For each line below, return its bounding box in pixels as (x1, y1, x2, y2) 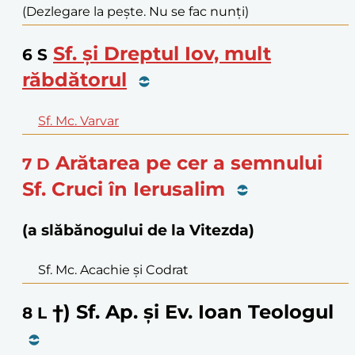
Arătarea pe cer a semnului (55, 151, 323, 174)
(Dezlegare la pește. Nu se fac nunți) (22, 3, 249, 19)
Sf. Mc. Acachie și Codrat (38, 262, 189, 278)
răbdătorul (22, 67, 127, 91)
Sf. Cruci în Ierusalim (22, 177, 225, 200)
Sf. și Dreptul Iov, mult (53, 41, 271, 65)
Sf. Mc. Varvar (38, 113, 119, 128)
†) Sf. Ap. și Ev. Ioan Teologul (52, 300, 334, 324)
